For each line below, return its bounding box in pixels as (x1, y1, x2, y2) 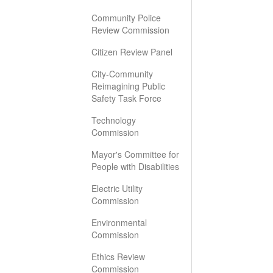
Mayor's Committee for (91, 148, 179, 160)
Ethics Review (91, 250, 145, 263)
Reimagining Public (91, 80, 165, 92)
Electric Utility (91, 182, 143, 194)
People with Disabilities (91, 160, 179, 172)
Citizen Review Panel (91, 46, 172, 58)
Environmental (91, 216, 147, 229)
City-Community (91, 68, 153, 80)
